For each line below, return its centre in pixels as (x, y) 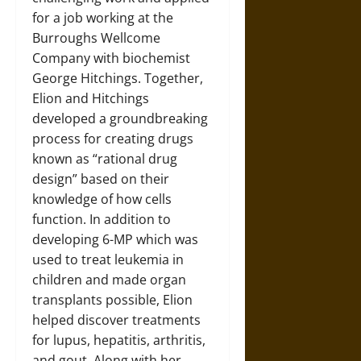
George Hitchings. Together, (118, 78)
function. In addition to (102, 219)
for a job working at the (103, 17)
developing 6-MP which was (115, 239)
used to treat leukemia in (108, 259)
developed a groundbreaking (120, 118)
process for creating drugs (113, 138)
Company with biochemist (111, 58)
